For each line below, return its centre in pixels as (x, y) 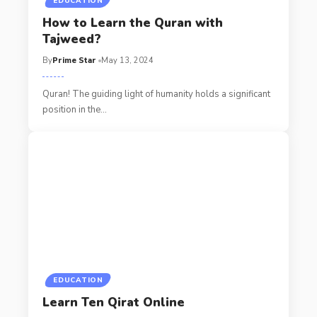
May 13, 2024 (127, 60)
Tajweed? (71, 39)
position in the (71, 109)
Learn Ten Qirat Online (113, 303)
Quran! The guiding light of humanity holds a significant (156, 94)
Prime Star (74, 60)
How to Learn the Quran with (132, 23)
